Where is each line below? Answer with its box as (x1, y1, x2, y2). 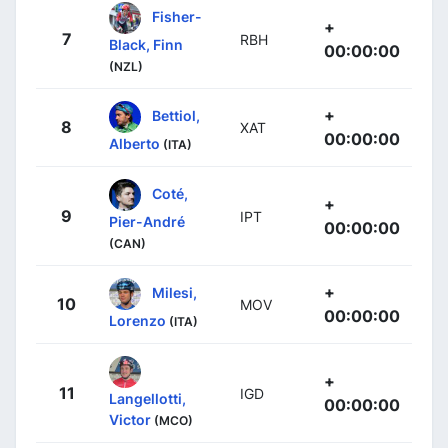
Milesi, (152, 283, 197, 301)
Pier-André (109, 213, 185, 231)
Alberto (109, 135, 160, 153)
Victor (109, 411, 151, 429)
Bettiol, (152, 106, 200, 124)
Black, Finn (109, 36, 183, 54)
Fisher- (152, 7, 202, 25)
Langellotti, (109, 390, 186, 408)
